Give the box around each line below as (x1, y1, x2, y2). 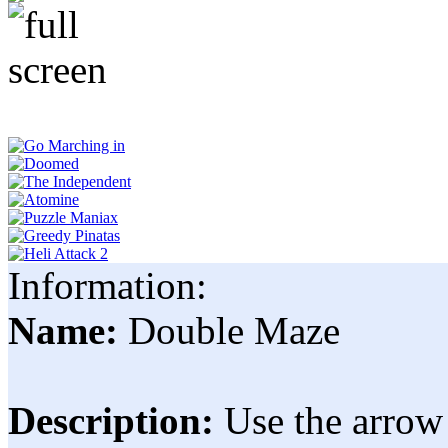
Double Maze (128, 309, 340, 352)
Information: (8, 264, 207, 307)
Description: (8, 399, 224, 442)
